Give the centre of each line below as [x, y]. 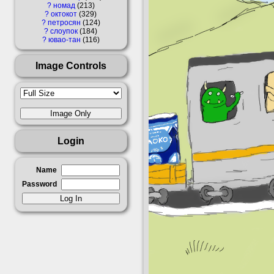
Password [39, 184]
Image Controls [71, 65]
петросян [64, 22]
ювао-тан [65, 39]
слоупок [64, 31]
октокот [64, 14]
